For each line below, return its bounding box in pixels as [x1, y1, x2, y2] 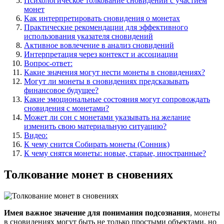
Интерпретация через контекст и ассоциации [24, 49, 178, 58]
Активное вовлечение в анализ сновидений [24, 40, 174, 49]
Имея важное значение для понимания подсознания [4, 208, 190, 217]
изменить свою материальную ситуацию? [24, 121, 166, 130]
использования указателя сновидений [24, 31, 153, 40]
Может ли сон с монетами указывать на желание [24, 112, 190, 121]
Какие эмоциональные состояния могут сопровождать [24, 94, 210, 103]
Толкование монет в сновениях [4, 167, 173, 181]
